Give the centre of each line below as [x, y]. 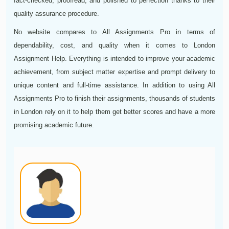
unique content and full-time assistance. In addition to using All [114, 85]
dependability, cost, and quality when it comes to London [114, 45]
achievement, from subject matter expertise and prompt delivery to [114, 72]
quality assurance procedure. [56, 14]
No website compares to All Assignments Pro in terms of [114, 32]
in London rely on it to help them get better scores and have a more [114, 112]
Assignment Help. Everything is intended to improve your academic [114, 59]
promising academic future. [54, 125]
